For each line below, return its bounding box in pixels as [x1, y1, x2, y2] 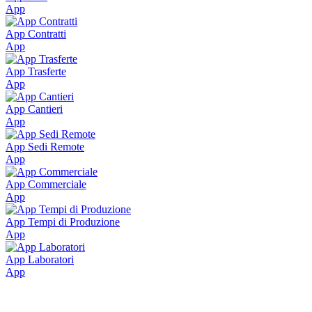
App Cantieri [6, 102, 63, 115]
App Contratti [6, 27, 66, 40]
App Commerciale [6, 178, 86, 190]
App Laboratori [6, 253, 74, 265]
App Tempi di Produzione [6, 215, 120, 228]
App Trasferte [6, 65, 66, 77]
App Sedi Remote [6, 140, 84, 153]
